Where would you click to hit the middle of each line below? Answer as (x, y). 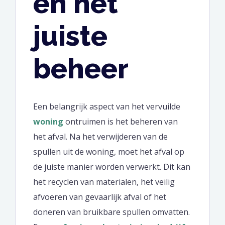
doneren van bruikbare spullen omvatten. (111, 212)
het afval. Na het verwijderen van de (100, 136)
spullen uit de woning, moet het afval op (109, 151)
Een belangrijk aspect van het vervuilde (107, 106)
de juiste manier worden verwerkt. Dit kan (112, 166)
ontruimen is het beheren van (121, 121)
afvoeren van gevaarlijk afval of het (100, 197)
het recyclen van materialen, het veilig (104, 182)
